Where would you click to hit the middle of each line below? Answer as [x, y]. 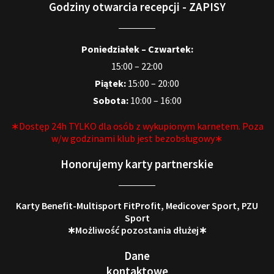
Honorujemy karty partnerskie [137, 164]
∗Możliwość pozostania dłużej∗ [137, 230]
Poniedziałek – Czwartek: [137, 49]
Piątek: [110, 83]
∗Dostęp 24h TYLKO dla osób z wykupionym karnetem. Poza [137, 126]
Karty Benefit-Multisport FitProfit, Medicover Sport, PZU [137, 205]
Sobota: [110, 100]
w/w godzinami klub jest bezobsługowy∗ [137, 138]
